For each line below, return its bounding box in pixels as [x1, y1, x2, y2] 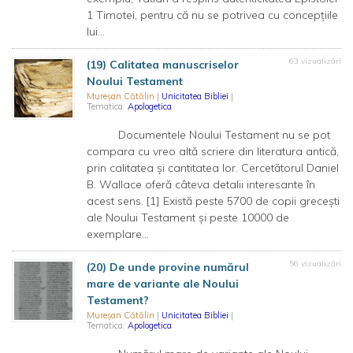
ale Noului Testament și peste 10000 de [87, 210, 289, 225]
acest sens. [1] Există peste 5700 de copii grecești [87, 194, 340, 208]
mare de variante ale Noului [87, 277, 239, 291]
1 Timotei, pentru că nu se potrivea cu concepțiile [87, 8, 338, 22]
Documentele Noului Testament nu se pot [87, 128, 330, 142]
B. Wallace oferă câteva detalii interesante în [87, 177, 315, 191]
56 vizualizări [289, 258, 341, 269]
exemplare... [87, 227, 149, 241]
